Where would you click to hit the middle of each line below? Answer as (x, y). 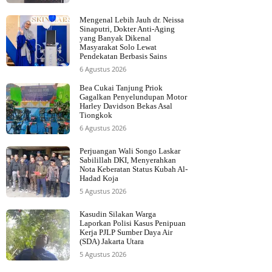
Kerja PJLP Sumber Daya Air (126, 233)
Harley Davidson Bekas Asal (126, 106)
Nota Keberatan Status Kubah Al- (134, 169)
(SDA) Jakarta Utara (112, 242)
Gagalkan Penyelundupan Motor (133, 97)
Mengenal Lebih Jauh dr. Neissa (132, 20)
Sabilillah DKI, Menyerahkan (128, 160)
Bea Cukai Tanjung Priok (121, 88)
